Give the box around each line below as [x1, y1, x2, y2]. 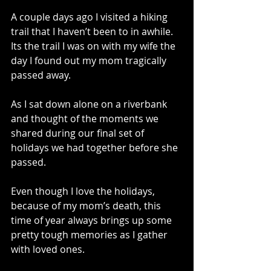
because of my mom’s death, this [11, 199, 163, 213]
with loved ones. [11, 243, 87, 256]
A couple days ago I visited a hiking [11, 10, 170, 24]
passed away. [11, 68, 73, 82]
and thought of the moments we [11, 112, 161, 126]
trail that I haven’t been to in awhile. [11, 25, 175, 39]
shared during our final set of [11, 126, 146, 140]
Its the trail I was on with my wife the [11, 39, 178, 53]
